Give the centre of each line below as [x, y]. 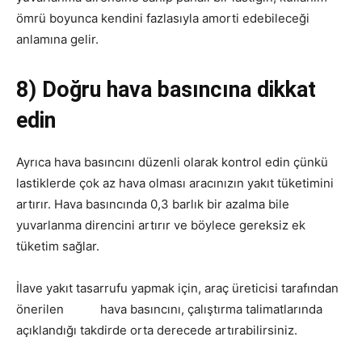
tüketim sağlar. [58, 246]
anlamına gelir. [57, 39]
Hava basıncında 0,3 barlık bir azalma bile [172, 204]
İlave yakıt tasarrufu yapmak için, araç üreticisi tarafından [177, 288]
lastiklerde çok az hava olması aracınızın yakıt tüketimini [175, 183]
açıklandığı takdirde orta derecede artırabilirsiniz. [160, 330]
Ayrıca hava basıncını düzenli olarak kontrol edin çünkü [172, 162]
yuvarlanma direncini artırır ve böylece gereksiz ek [161, 225]
